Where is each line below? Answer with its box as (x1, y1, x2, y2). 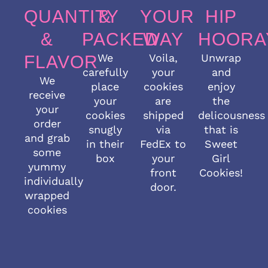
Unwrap (201, 51, 241, 64)
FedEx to (140, 137, 186, 150)
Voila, (148, 51, 178, 64)
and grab (24, 131, 70, 144)
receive (29, 88, 65, 101)
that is (204, 123, 238, 136)
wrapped (25, 188, 69, 202)
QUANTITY (24, 6, 119, 26)
